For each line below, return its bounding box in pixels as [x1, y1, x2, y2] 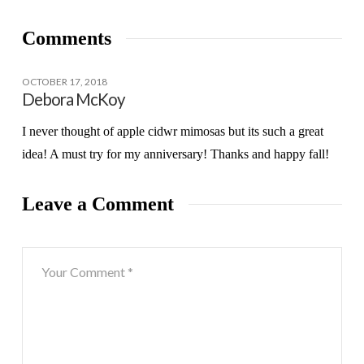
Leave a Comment [21, 193, 174, 214]
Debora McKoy [21, 89, 125, 110]
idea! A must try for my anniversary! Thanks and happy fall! [21, 146, 329, 161]
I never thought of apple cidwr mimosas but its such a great [21, 123, 323, 138]
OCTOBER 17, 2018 [21, 76, 107, 89]
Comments [21, 28, 111, 50]
